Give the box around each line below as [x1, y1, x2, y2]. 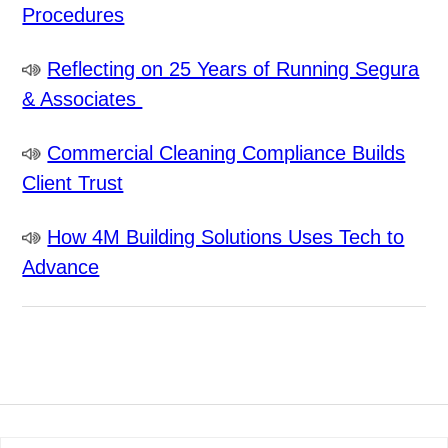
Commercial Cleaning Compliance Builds [47, 142, 406, 165]
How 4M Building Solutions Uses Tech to [47, 226, 405, 249]
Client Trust [22, 172, 124, 195]
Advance [22, 256, 100, 279]
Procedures [22, 4, 125, 27]
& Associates [22, 88, 143, 111]
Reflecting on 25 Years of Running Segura [47, 58, 420, 81]
